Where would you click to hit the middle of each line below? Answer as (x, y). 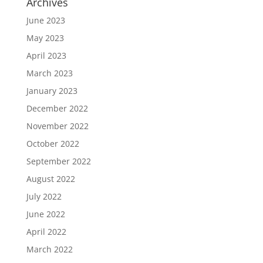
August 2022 (50, 178)
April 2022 (46, 231)
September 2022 (58, 161)
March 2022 (49, 249)
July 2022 (44, 196)
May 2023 (45, 38)
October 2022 (53, 143)
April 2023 (46, 55)
